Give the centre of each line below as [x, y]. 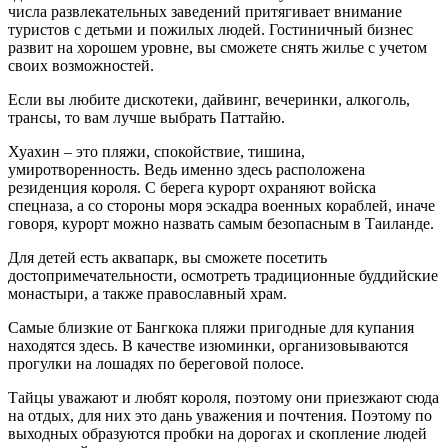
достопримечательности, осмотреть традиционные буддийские [223, 275]
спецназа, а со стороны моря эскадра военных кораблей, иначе [221, 205]
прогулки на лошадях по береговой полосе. [156, 363]
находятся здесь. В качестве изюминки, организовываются [208, 345]
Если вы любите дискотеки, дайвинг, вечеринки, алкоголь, [209, 99]
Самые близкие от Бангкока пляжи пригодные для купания [211, 327]
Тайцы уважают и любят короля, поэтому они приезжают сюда [223, 397]
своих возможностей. [81, 65]
